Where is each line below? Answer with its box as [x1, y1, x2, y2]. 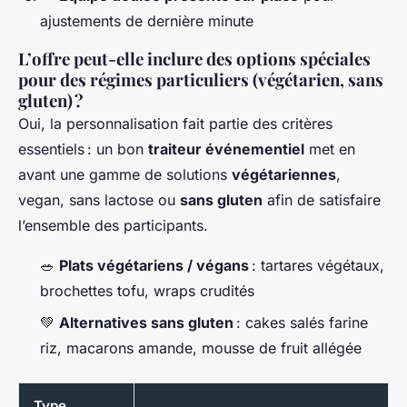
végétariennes [232, 165, 336, 184]
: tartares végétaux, [249, 256, 384, 275]
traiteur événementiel [148, 140, 304, 159]
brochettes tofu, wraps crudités [40, 282, 254, 301]
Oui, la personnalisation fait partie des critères [18, 114, 333, 134]
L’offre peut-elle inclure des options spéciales [18, 47, 371, 71]
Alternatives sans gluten [59, 313, 233, 332]
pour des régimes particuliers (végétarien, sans [18, 68, 383, 92]
